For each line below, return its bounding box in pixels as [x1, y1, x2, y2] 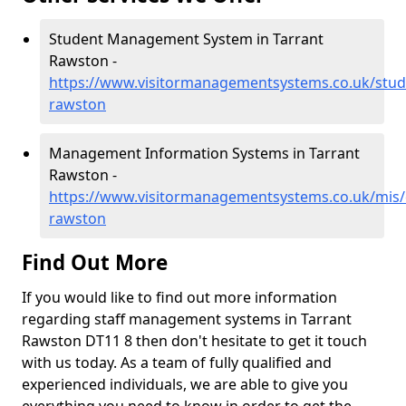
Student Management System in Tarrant [49, 29, 324, 49]
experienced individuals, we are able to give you [22, 374, 348, 394]
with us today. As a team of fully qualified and [22, 353, 332, 372]
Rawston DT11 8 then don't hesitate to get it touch [22, 331, 367, 351]
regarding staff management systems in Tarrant [22, 309, 352, 329]
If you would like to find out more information [22, 287, 337, 307]
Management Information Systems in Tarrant [49, 143, 360, 163]
